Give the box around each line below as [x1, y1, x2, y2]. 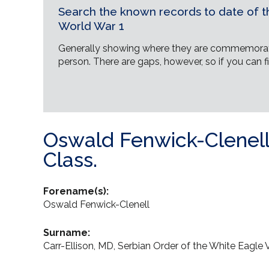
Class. [43, 148, 97, 172]
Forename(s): [43, 186, 109, 197]
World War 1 [58, 19, 124, 32]
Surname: [43, 227, 90, 238]
